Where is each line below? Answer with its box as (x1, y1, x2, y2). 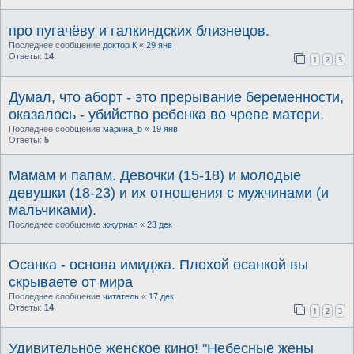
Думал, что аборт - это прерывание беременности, (9, 89, 344, 106)
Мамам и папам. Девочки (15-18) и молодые (9, 168, 301, 184)
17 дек (149, 292, 174, 302)
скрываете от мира (9, 274, 133, 291)
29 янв (146, 40, 172, 50)
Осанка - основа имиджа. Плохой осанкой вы (9, 257, 308, 273)
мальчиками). (9, 202, 96, 219)
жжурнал (103, 220, 137, 230)
